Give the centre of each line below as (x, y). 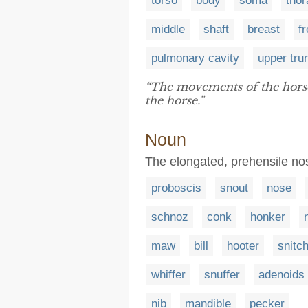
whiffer (168, 275)
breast (264, 29)
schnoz (170, 217)
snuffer (222, 275)
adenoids (282, 275)
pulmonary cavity (195, 58)
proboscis (176, 188)
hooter (243, 246)
